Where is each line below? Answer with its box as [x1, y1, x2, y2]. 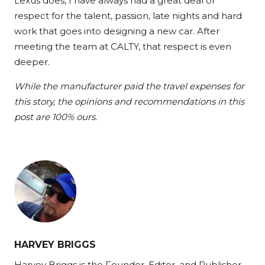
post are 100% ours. [14, 111, 97, 122]
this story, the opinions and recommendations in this [14, 95, 244, 107]
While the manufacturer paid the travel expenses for [14, 80, 244, 92]
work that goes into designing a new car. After [14, 25, 219, 37]
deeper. [14, 56, 50, 67]
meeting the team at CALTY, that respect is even [14, 40, 231, 52]
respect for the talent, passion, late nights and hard [14, 9, 242, 21]
